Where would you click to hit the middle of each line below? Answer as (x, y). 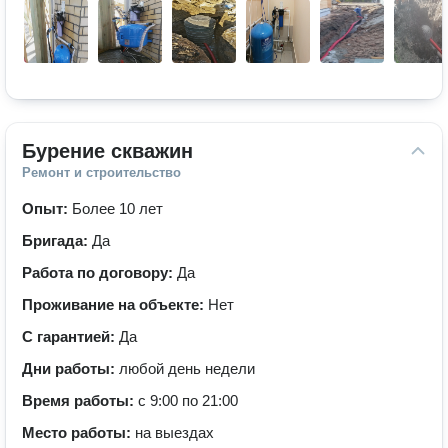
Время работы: (80, 400)
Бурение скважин (107, 151)
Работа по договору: (99, 272)
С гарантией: (70, 336)
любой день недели (187, 368)
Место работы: (78, 432)
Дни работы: (70, 368)
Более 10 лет (117, 208)
